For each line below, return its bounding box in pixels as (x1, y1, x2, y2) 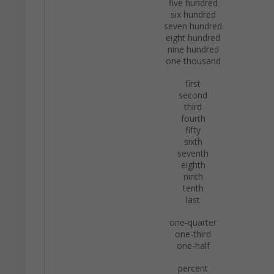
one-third (175, 228, 211, 240)
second (179, 89, 207, 101)
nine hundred (167, 43, 219, 55)
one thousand (165, 55, 221, 67)
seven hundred (164, 20, 222, 32)
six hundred (170, 9, 216, 20)
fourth (180, 113, 206, 124)
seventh (177, 147, 209, 159)
